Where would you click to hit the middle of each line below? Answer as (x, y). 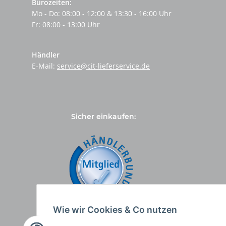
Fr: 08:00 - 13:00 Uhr (66, 25)
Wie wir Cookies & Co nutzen (115, 209)
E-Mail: (44, 66)
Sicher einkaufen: (103, 116)
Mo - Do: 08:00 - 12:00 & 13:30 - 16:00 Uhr (102, 14)
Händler (46, 55)
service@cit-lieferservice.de (103, 66)
